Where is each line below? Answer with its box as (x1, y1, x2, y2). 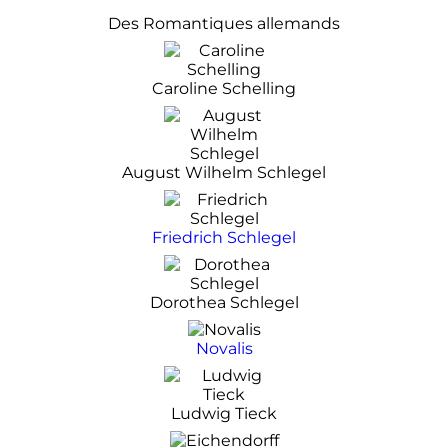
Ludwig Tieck (171, 403, 277, 423)
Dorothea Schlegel (149, 292, 299, 312)
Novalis (195, 338, 253, 358)
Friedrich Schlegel (152, 227, 296, 247)
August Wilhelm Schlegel (122, 162, 326, 182)
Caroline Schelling (152, 78, 296, 98)
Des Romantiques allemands (108, 13, 340, 33)
